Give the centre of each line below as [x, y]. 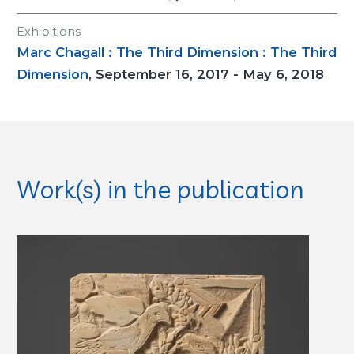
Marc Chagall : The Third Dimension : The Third [177, 52]
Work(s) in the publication [160, 189]
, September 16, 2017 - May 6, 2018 [206, 74]
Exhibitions [49, 32]
